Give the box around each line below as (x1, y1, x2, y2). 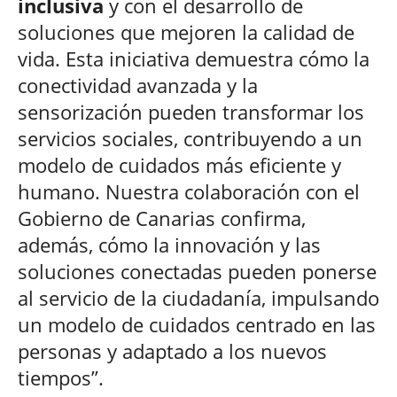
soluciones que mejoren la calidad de (18, 19, 354, 46)
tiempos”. (18, 364, 104, 392)
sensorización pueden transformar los (18, 98, 364, 126)
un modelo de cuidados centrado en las (18, 311, 376, 339)
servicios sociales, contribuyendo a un (18, 125, 362, 152)
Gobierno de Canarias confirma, (18, 205, 306, 232)
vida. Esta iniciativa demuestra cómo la (18, 45, 370, 73)
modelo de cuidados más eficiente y (18, 152, 341, 179)
